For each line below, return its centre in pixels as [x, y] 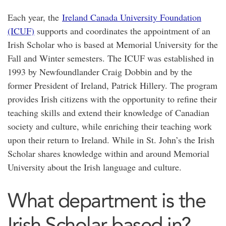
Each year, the [35, 17]
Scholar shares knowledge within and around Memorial [108, 153]
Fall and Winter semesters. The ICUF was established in [111, 58]
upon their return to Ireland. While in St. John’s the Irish [111, 140]
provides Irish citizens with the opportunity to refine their [112, 99]
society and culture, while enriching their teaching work [110, 126]
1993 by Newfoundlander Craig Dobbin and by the [100, 72]
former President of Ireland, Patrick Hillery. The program [112, 85]
